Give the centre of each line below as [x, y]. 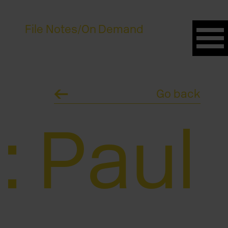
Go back [179, 94]
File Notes [51, 30]
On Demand [112, 30]
